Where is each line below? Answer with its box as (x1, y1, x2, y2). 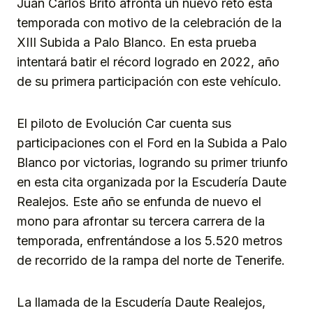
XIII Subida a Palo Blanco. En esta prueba (17, 34, 256, 50)
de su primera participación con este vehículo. (17, 73, 282, 89)
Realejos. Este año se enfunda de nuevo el (17, 194, 261, 209)
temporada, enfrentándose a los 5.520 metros (17, 233, 282, 248)
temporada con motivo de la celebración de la (17, 15, 282, 30)
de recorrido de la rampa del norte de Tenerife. (17, 252, 285, 268)
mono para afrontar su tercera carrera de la (17, 213, 265, 228)
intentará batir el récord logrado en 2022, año (17, 54, 279, 69)
